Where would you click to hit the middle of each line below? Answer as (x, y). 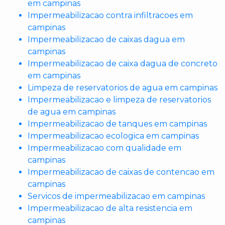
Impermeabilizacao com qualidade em (104, 148)
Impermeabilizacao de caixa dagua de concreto (123, 64)
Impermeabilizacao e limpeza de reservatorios (119, 100)
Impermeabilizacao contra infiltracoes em (110, 15)
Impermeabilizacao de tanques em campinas (117, 124)
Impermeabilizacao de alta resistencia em (110, 208)
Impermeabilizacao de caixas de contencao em (121, 172)
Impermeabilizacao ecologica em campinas (113, 136)
